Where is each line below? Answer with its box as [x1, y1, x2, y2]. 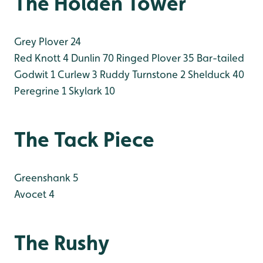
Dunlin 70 [69, 51, 114, 64]
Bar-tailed [194, 51, 244, 64]
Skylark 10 [66, 84, 115, 97]
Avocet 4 [14, 187, 55, 200]
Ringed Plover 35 [114, 51, 194, 64]
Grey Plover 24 [14, 35, 81, 48]
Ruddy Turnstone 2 [97, 68, 186, 80]
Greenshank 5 [14, 171, 79, 184]
